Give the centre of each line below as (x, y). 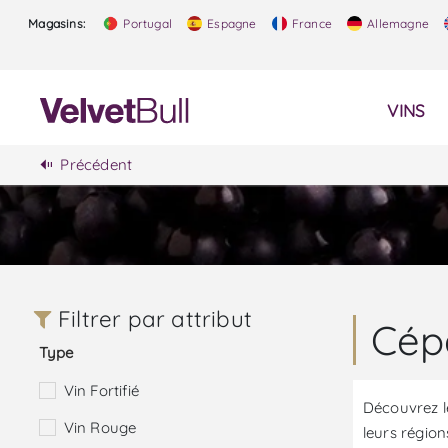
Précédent (96, 164)
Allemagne (397, 23)
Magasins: (57, 23)
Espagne (230, 23)
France (310, 23)
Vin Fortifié (101, 391)
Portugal (146, 23)
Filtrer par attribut (151, 319)
